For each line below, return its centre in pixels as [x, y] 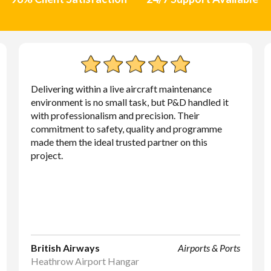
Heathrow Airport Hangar [85, 261]
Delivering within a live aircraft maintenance [121, 89]
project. [47, 155]
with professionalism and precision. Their [115, 115]
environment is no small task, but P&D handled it [129, 102]
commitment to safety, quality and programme [126, 129]
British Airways [65, 248]
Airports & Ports [209, 248]
